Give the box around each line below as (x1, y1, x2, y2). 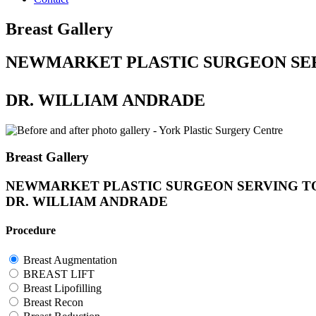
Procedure (6, 224, 56, 237)
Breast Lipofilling (23, 281, 102, 294)
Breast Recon (23, 296, 83, 308)
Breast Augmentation (23, 253, 117, 266)
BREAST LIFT (23, 267, 95, 280)
